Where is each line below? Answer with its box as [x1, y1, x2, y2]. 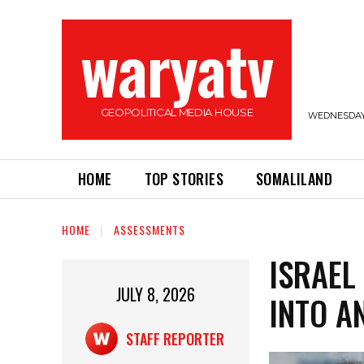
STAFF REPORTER [125, 328, 224, 350]
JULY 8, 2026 [116, 282, 196, 307]
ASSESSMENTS [114, 221, 185, 239]
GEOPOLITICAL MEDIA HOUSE [100, 106, 253, 119]
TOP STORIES [144, 168, 224, 189]
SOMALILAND [256, 168, 333, 189]
